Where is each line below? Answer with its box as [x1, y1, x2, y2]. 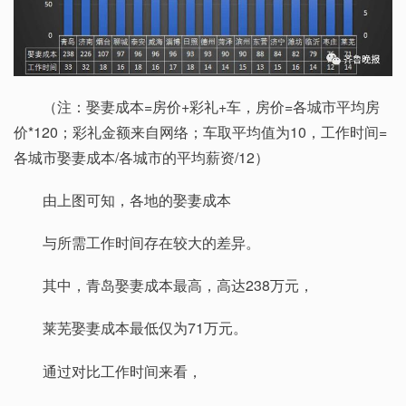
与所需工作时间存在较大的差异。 [43, 232, 260, 254]
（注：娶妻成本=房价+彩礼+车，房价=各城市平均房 [43, 95, 380, 117]
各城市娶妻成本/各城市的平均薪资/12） [14, 146, 269, 168]
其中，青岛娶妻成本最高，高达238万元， [43, 275, 314, 296]
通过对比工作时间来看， [43, 360, 202, 382]
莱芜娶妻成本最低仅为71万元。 [43, 317, 247, 339]
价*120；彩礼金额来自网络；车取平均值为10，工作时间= [14, 121, 387, 142]
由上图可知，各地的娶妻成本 [43, 188, 231, 210]
